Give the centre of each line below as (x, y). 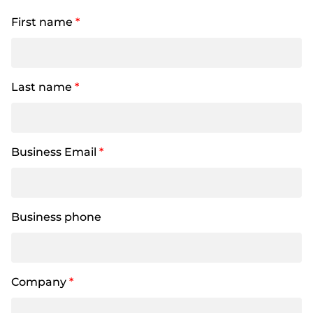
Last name (43, 87)
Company (40, 282)
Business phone (56, 217)
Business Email (55, 152)
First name (43, 22)
